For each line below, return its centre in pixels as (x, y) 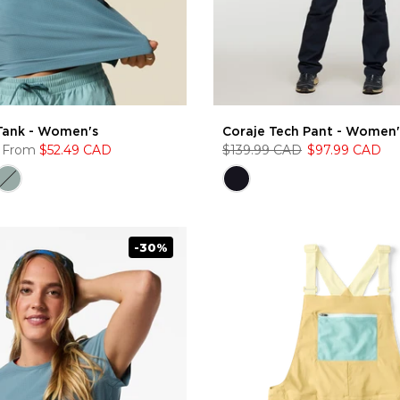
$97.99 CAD (344, 150)
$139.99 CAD (262, 150)
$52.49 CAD (74, 150)
